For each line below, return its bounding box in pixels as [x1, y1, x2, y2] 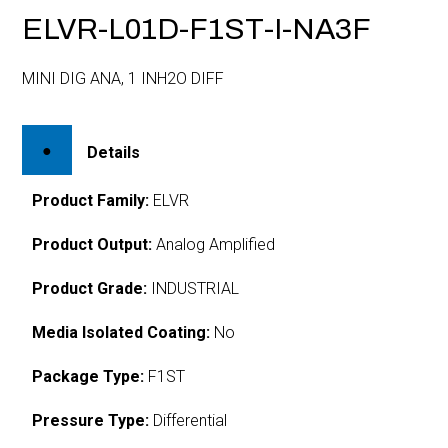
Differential [149, 410, 228, 430]
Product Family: [32, 190, 150, 210]
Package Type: [32, 366, 145, 386]
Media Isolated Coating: [32, 322, 211, 342]
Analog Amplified [152, 234, 276, 254]
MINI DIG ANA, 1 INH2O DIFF [22, 69, 225, 88]
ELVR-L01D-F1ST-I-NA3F [22, 13, 372, 45]
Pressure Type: [32, 410, 150, 430]
